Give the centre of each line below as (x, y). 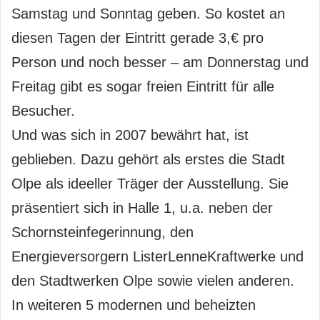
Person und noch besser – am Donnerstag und (160, 62)
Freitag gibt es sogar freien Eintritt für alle (143, 87)
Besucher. (43, 111)
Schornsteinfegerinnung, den (102, 232)
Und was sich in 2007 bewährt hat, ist (130, 135)
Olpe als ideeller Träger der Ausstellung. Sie (150, 184)
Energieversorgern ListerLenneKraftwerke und (157, 257)
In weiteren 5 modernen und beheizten (134, 305)
